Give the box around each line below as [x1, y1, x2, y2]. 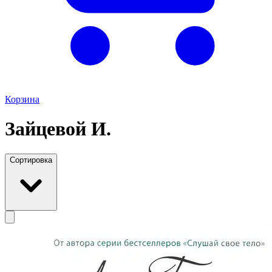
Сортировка [10, 155, 52, 165]
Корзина [5, 94, 39, 104]
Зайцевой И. [5, 118, 111, 140]
